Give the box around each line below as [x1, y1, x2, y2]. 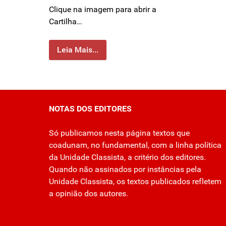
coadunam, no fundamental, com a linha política [49, 140, 221, 150]
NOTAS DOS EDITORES [49, 104, 132, 114]
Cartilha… [49, 17, 82, 27]
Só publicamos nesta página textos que [49, 128, 190, 138]
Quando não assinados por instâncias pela [49, 164, 201, 175]
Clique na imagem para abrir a [49, 5, 156, 15]
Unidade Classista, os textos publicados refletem [49, 177, 221, 187]
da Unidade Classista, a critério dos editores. [49, 152, 206, 162]
